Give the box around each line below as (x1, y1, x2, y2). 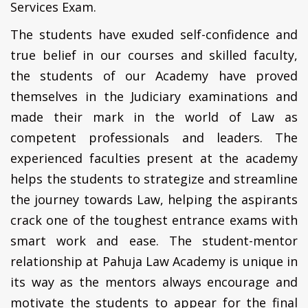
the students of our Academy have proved (10, 67, 298, 84)
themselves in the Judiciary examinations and (10, 87, 298, 104)
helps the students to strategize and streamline (10, 170, 298, 187)
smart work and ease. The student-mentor (10, 232, 298, 249)
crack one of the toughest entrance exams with (10, 211, 298, 228)
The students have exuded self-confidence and (10, 25, 298, 43)
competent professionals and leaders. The (10, 129, 298, 146)
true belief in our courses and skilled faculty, (10, 46, 298, 63)
